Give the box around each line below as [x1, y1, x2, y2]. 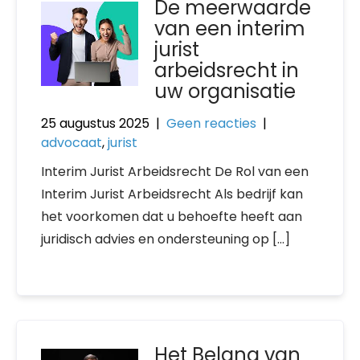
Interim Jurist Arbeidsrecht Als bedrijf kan [41, 185, 303, 203]
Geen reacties [166, 114, 256, 133]
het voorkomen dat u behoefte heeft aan [41, 207, 302, 226]
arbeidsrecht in [154, 57, 300, 84]
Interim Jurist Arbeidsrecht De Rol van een [41, 162, 309, 181]
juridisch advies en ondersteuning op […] [41, 230, 290, 248]
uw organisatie [154, 78, 297, 104]
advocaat [41, 133, 102, 152]
